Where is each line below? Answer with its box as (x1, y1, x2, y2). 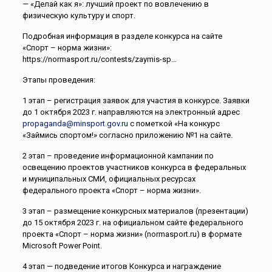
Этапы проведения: (22, 75, 95, 84)
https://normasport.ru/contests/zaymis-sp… (22, 54, 177, 64)
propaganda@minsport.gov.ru (22, 118, 128, 128)
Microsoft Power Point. (22, 240, 102, 250)
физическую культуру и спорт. (22, 10, 135, 20)
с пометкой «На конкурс (127, 118, 220, 128)
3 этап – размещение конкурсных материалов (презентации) (22, 206, 248, 216)
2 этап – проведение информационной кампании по (22, 151, 214, 160)
